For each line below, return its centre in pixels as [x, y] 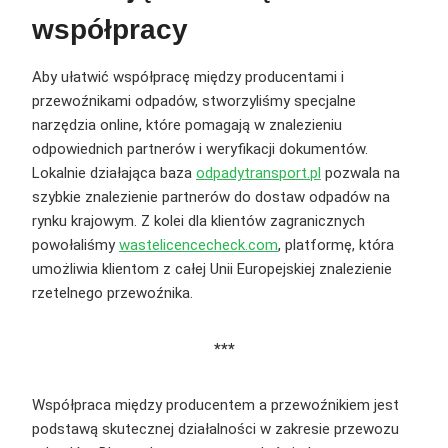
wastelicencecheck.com [198, 245]
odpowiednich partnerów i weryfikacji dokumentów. [200, 149]
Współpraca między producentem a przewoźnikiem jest [215, 405]
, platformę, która [336, 245]
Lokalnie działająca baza [114, 173]
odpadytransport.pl [258, 173]
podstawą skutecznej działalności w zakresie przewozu [215, 429]
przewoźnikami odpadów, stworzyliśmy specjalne [194, 101]
